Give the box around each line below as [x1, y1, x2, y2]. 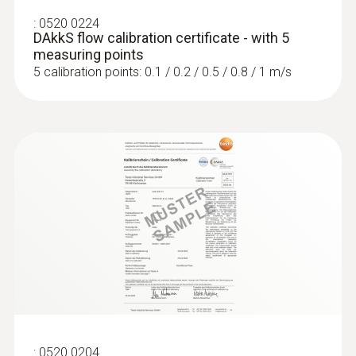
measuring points [33, 46, 144, 63]
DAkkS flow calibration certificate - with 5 [33, 29, 289, 46]
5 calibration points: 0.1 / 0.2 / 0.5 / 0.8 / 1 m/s [33, 64, 292, 79]
